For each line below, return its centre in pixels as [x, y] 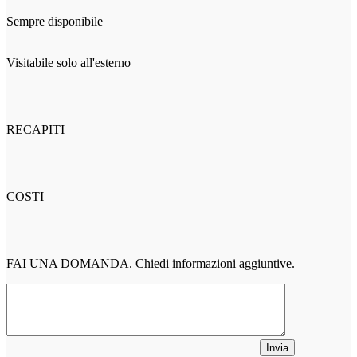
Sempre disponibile [55, 21]
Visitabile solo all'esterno [69, 62]
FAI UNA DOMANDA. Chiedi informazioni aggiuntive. [151, 263]
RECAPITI [35, 129]
